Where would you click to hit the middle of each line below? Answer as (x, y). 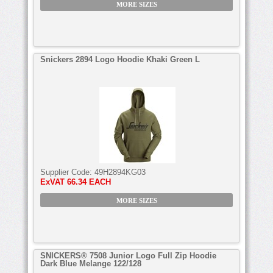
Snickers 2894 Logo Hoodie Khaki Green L (120, 59)
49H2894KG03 (120, 172)
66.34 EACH (89, 182)
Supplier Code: (67, 172)
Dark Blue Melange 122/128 (91, 263)
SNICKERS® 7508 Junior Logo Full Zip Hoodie (128, 255)
